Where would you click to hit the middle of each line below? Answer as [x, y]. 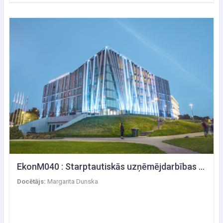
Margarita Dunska [73, 182]
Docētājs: [32, 182]
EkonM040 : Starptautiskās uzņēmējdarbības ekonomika [202, 167]
